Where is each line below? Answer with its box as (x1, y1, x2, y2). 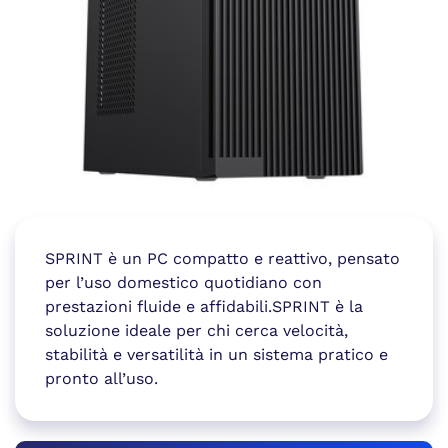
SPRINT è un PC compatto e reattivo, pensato (45, 249, 400, 268)
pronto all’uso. (45, 369, 158, 388)
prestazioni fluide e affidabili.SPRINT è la (45, 297, 363, 316)
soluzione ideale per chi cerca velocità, (45, 321, 348, 340)
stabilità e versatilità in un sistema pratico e (45, 345, 388, 364)
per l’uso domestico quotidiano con (45, 273, 322, 292)
